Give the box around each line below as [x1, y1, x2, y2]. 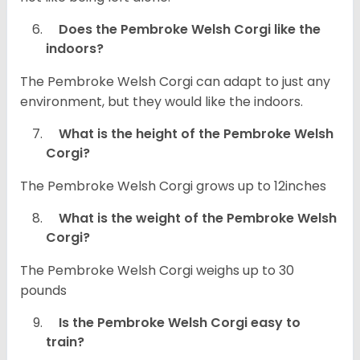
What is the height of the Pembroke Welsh [46, 125, 333, 144]
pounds [20, 281, 70, 301]
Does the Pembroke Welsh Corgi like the [46, 20, 321, 39]
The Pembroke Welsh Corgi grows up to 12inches [20, 177, 329, 196]
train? [46, 333, 84, 352]
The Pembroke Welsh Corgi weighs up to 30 [20, 261, 294, 280]
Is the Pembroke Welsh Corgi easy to [46, 313, 301, 333]
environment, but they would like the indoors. [20, 92, 303, 112]
